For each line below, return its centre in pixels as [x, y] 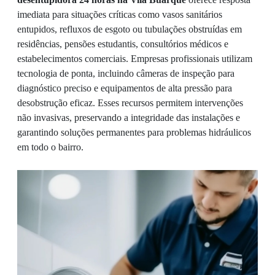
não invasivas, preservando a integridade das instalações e [129, 118]
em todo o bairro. [50, 147]
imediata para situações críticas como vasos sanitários [120, 14]
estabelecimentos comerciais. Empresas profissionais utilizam [135, 59]
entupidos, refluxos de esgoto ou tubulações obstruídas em [130, 29]
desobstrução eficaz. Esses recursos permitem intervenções [130, 103]
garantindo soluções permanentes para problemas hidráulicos [134, 132]
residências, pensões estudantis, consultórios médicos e [123, 44]
